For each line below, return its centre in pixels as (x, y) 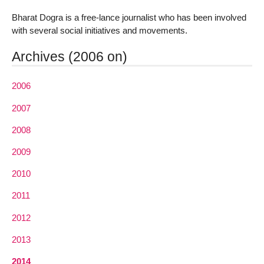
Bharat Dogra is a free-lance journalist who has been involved (129, 17)
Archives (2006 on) (70, 57)
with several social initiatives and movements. (100, 30)
